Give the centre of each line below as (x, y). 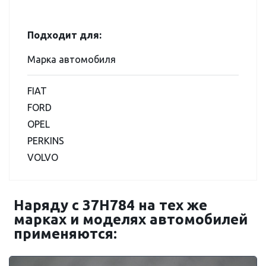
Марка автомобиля (72, 59)
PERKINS (46, 141)
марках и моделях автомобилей (131, 219)
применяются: (65, 234)
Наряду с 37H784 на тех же (110, 205)
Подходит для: (64, 35)
